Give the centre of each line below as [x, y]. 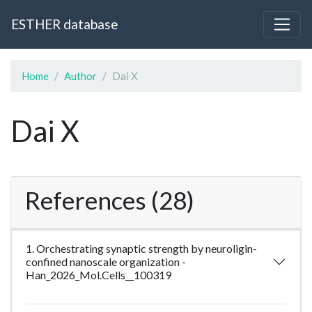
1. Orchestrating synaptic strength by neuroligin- [141, 249]
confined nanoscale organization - [106, 262]
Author [80, 76]
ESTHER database [64, 24]
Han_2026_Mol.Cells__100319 [99, 275]
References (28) [110, 200]
